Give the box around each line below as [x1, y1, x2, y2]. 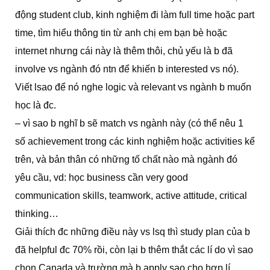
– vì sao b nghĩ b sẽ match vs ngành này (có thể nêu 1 [15, 118, 243, 128]
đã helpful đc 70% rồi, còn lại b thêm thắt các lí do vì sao [15, 244, 253, 255]
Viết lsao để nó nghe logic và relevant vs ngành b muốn [15, 81, 251, 92]
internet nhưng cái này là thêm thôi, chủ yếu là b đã [15, 45, 233, 56]
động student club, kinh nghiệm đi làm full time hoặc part [15, 9, 254, 20]
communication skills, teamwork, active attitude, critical [15, 190, 247, 201]
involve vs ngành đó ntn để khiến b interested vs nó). [15, 63, 239, 74]
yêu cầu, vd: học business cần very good [15, 172, 188, 183]
